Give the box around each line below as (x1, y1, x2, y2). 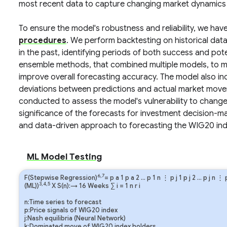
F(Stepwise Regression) (24, 174, 97, 182)
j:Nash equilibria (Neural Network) (24, 214, 126, 222)
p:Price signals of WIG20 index (24, 206, 118, 214)
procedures (18, 35, 66, 46)
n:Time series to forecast (24, 198, 101, 206)
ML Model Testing (26, 151, 102, 162)
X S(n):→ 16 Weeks (50, 182, 110, 190)
